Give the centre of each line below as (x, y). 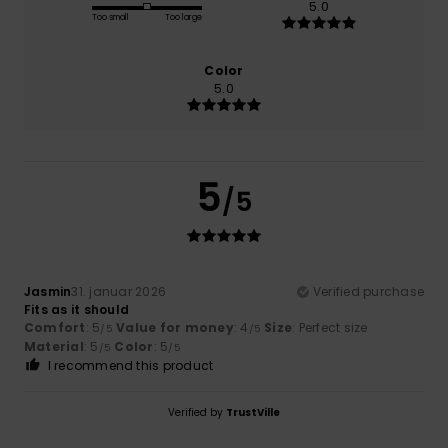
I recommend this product (130, 365)
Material (54, 346)
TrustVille (253, 412)
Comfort (55, 327)
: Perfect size (330, 327)
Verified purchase (368, 291)
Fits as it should (77, 309)
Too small (110, 17)
